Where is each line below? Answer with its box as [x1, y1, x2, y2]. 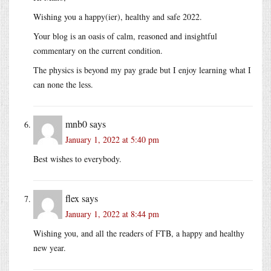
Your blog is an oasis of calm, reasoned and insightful [33, 30, 217, 42]
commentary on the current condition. [33, 44, 163, 56]
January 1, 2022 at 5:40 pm [65, 133, 159, 145]
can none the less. [33, 78, 93, 90]
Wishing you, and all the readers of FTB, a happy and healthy [33, 227, 244, 239]
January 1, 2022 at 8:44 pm [65, 207, 159, 220]
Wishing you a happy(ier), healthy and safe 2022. [33, 10, 202, 22]
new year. [33, 241, 66, 253]
